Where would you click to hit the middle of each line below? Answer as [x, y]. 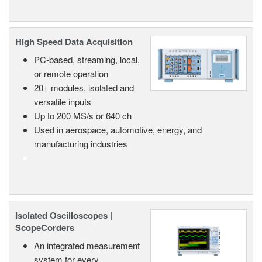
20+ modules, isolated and [84, 88]
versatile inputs [63, 102]
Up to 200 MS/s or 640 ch [83, 116]
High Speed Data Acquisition [74, 42]
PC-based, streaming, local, [87, 60]
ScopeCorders [45, 227]
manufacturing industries [81, 144]
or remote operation [71, 74]
